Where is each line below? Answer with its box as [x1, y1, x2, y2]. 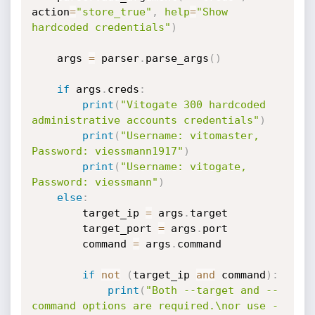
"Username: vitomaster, [120, 129, 259, 142]
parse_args [145, 52, 209, 65]
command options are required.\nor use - [31, 300, 278, 312]
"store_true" [75, 6, 152, 18]
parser [94, 52, 139, 65]
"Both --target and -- [145, 284, 278, 297]
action [31, 6, 70, 18]
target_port [82, 222, 158, 235]
